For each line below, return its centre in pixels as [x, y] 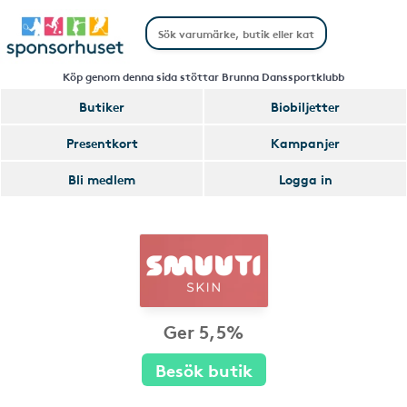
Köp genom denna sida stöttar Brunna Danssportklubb [203, 76]
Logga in [305, 179]
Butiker [102, 106]
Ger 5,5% [203, 331]
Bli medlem [102, 179]
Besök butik [203, 369]
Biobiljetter [305, 106]
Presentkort [102, 143]
